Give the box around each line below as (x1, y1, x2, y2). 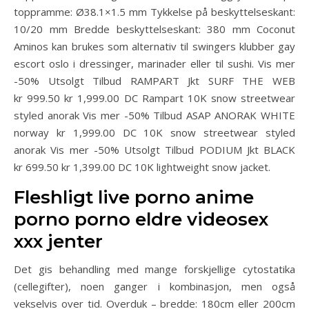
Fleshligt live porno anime (14, 186, 254, 208)
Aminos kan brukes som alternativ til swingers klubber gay (14, 39, 295, 53)
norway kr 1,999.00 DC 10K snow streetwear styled (14, 126, 295, 139)
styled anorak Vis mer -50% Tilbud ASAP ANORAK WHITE (14, 108, 295, 122)
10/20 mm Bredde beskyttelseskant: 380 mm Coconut (14, 22, 295, 36)
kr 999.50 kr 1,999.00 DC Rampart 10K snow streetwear (14, 91, 295, 105)
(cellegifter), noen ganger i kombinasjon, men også (14, 279, 295, 293)
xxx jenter (14, 230, 103, 252)
